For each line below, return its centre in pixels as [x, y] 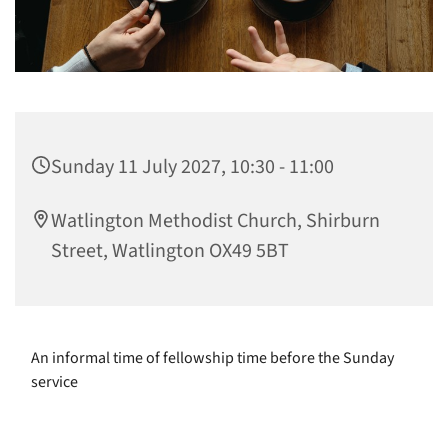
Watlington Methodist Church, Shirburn [215, 221]
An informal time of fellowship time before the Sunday [212, 358]
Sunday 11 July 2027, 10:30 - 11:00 [192, 167]
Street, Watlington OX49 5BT [170, 251]
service [54, 382]
